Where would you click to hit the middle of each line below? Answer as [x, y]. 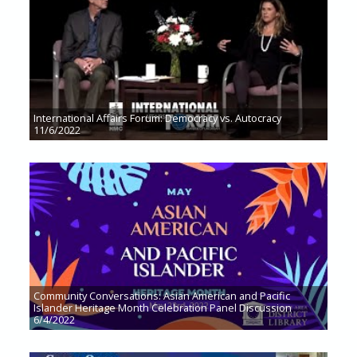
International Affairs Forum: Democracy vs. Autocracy [158, 118]
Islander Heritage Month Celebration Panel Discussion [163, 307]
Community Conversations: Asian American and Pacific [162, 295]
